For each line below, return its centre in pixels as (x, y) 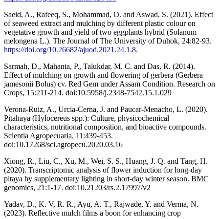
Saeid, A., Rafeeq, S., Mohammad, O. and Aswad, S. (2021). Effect (109, 14)
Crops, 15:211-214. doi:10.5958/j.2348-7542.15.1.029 (88, 92)
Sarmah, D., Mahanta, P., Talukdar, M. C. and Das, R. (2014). (99, 66)
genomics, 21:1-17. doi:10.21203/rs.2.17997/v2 (77, 187)
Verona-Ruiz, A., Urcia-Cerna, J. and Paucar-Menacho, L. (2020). (106, 109)
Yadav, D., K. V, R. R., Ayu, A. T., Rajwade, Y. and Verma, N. (101, 204)
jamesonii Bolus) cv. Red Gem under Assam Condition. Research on (109, 84)
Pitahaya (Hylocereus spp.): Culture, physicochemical (87, 118)
